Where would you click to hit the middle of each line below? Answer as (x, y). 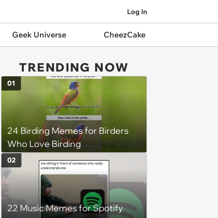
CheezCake (124, 35)
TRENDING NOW (74, 67)
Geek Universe (39, 35)
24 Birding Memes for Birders (68, 131)
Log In (137, 11)
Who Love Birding (44, 144)
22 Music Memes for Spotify (65, 208)
